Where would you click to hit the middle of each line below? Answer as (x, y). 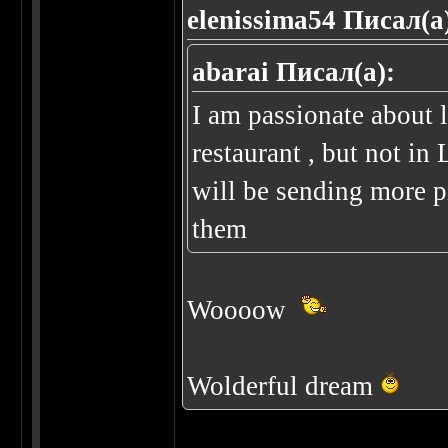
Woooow (240, 310)
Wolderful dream (284, 386)
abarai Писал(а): (294, 72)
